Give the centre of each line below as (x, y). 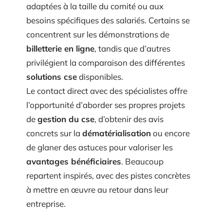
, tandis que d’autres (132, 48)
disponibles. (100, 77)
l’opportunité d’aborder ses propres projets (106, 105)
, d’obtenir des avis (129, 119)
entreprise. (46, 204)
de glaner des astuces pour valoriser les (100, 147)
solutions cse (52, 77)
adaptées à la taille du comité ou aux (95, 6)
